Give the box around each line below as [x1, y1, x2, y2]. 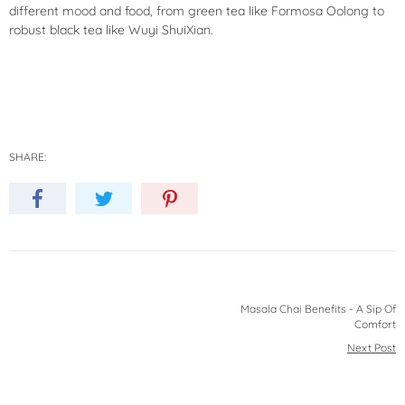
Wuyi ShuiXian [128, 22, 211, 38]
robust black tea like [9, 22, 128, 38]
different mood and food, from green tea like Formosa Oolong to [9, 3, 384, 19]
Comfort [354, 317, 396, 331]
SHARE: [9, 150, 46, 164]
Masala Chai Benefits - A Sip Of [240, 302, 396, 316]
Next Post [347, 341, 396, 354]
